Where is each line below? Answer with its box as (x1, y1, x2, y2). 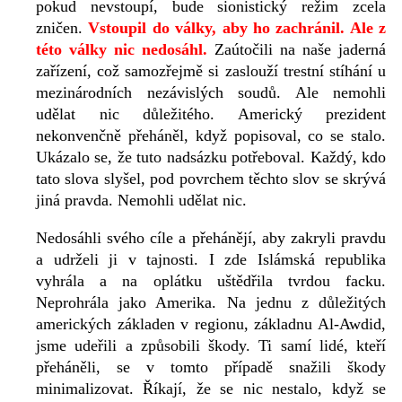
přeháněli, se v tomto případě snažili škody (36, 358, 386, 377)
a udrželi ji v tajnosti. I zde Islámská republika (36, 250, 386, 269)
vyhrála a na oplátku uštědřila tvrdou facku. (36, 272, 386, 291)
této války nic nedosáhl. (36, 40, 207, 59)
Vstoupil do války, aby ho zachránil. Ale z (88, 19, 386, 38)
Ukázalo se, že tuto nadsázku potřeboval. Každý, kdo (36, 148, 386, 167)
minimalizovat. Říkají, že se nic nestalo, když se (36, 380, 386, 398)
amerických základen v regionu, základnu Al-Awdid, (36, 315, 386, 334)
